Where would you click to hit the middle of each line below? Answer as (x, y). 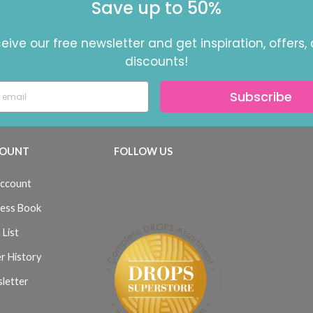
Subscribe (261, 96)
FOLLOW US (143, 152)
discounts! (156, 62)
